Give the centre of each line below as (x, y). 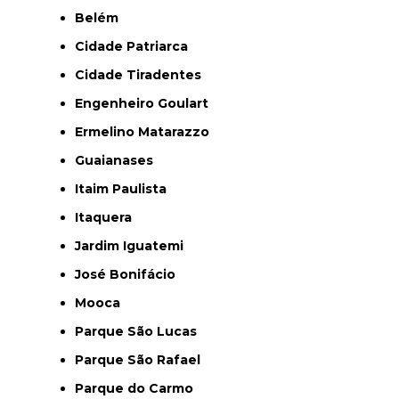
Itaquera (105, 217)
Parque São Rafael (142, 359)
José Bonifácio (128, 274)
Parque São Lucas (140, 331)
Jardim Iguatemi (132, 245)
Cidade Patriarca (136, 46)
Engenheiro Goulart (146, 103)
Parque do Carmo (138, 388)
